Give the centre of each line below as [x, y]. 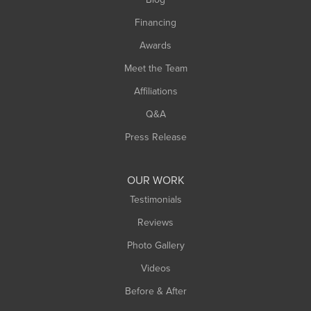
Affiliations [155, 91]
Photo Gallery [155, 245]
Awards [155, 45]
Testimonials [155, 199]
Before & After [155, 291]
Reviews [155, 222]
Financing [155, 22]
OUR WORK [155, 180]
